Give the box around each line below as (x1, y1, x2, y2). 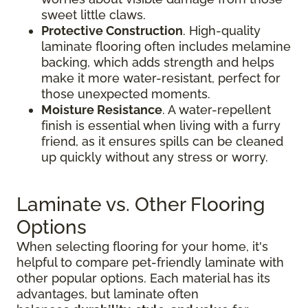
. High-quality (183, 23, 261, 38)
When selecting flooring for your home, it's (16, 239, 268, 254)
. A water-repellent (162, 102, 271, 117)
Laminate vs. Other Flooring (16, 192, 265, 216)
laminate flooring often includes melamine (41, 38, 291, 54)
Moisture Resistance (41, 102, 162, 117)
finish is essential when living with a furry (41, 118, 280, 133)
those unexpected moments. (41, 86, 210, 101)
